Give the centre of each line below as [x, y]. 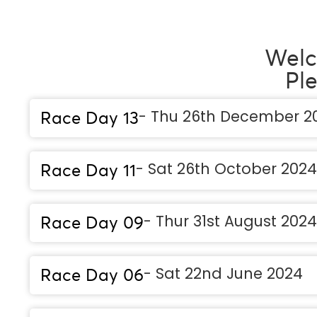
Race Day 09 [92, 223]
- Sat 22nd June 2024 [223, 273]
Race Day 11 [88, 171]
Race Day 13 [90, 118]
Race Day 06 [92, 275]
